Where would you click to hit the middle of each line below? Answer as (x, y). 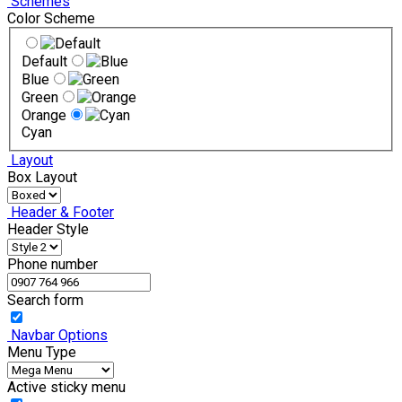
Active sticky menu (66, 387)
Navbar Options (57, 335)
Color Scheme (51, 18)
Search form (45, 300)
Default (44, 61)
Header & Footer (61, 212)
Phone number (52, 264)
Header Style (48, 229)
